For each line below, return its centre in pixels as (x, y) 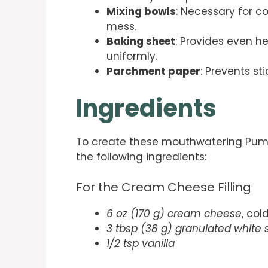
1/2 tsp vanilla (141, 243)
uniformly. (132, 56)
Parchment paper (153, 71)
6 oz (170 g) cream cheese (174, 213)
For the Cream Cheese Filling (164, 187)
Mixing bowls (141, 11)
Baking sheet (141, 41)
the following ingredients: (141, 157)
